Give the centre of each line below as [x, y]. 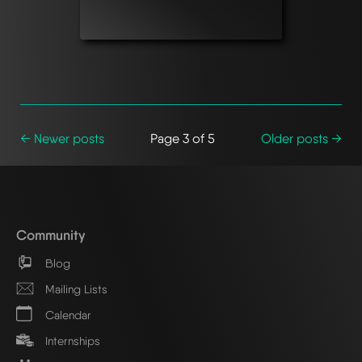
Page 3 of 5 [183, 138]
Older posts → [301, 138]
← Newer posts [62, 138]
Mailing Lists [75, 288]
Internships [71, 340]
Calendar [67, 314]
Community [51, 234]
